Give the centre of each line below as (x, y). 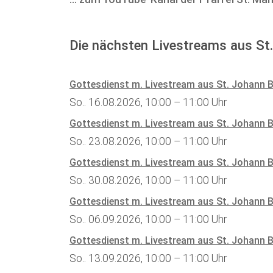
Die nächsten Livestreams (150, 45)
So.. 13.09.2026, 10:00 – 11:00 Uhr (148, 259)
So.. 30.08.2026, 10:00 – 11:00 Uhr (148, 181)
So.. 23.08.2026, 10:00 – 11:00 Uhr (148, 142)
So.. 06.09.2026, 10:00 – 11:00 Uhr (148, 220)
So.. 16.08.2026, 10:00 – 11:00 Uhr (148, 103)
